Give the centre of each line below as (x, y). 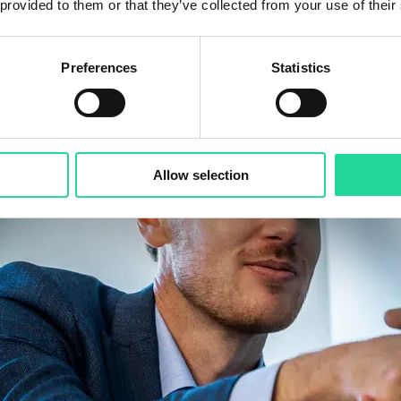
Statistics (301, 67)
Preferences (99, 67)
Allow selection (200, 175)
